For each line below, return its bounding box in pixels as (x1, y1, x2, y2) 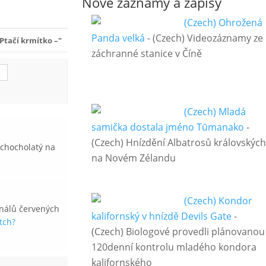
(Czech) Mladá (183, 105, 246, 119)
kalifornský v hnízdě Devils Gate (91, 210, 232, 223)
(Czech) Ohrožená (183, 16, 262, 30)
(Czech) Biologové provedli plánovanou (91, 225, 265, 239)
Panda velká (91, 31, 145, 45)
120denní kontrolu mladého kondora (91, 240, 256, 254)
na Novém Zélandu (91, 151, 176, 165)
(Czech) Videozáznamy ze (152, 31, 263, 45)
